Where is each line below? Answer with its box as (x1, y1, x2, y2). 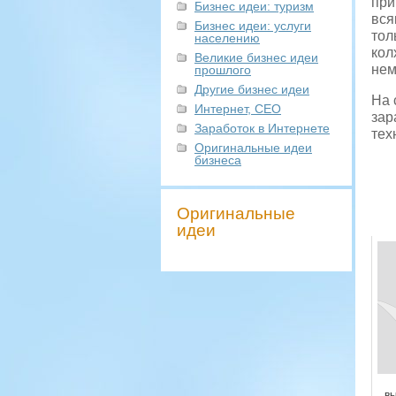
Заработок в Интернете (194, 121, 330, 135)
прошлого (194, 63, 251, 77)
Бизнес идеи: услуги (194, 19, 311, 33)
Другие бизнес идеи (194, 82, 309, 96)
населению (194, 31, 260, 45)
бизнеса (194, 153, 241, 167)
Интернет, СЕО (194, 102, 281, 116)
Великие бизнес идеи (194, 50, 318, 65)
